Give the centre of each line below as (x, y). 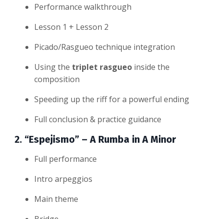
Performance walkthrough (83, 7)
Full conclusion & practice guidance (98, 120)
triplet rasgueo (102, 67)
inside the (151, 67)
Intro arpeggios (63, 179)
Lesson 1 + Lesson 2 (71, 27)
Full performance (66, 159)
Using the (53, 67)
